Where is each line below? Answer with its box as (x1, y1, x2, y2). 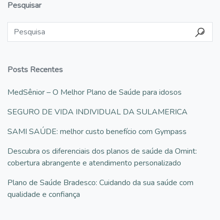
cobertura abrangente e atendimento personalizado (7, 157, 181, 168)
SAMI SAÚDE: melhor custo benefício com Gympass (7, 126, 187, 137)
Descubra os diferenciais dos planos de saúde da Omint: (7, 145, 197, 157)
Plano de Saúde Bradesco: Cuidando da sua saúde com (7, 177, 193, 188)
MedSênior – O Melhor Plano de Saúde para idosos (7, 86, 182, 98)
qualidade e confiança (7, 189, 80, 200)
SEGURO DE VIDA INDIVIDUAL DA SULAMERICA (7, 106, 188, 117)
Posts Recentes (7, 64, 63, 75)
